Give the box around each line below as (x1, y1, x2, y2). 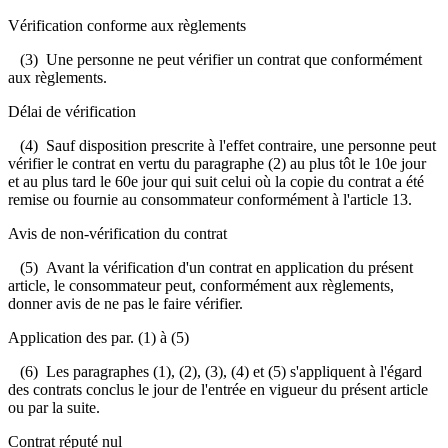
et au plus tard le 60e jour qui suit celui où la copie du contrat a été (8, 172, 424, 190)
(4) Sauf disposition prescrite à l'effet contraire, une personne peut (8, 136, 436, 154)
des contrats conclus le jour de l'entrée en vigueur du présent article (8, 380, 428, 398)
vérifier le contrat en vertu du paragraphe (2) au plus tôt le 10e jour (8, 154, 426, 172)
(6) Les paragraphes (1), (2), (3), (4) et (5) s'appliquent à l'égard (8, 362, 422, 380)
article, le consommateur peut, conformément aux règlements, (8, 276, 394, 294)
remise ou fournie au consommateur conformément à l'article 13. (8, 190, 412, 208)
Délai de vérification (8, 102, 136, 120)
